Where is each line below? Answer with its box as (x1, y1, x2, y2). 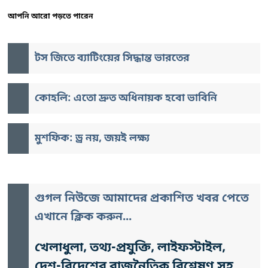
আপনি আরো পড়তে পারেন (8, 12, 93, 22)
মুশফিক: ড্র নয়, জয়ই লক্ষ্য (35, 132, 150, 146)
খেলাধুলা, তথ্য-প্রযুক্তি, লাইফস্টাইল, (35, 240, 226, 257)
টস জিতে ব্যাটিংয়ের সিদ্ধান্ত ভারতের (35, 51, 190, 66)
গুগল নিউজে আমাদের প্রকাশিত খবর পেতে (35, 191, 249, 207)
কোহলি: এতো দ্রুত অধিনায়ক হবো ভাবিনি (35, 92, 217, 106)
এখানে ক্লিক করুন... (35, 210, 132, 226)
